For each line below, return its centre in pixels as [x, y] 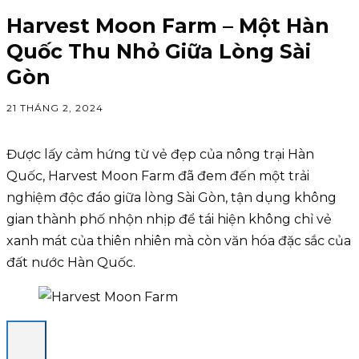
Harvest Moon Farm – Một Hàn [168, 26]
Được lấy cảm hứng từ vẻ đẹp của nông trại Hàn [160, 154]
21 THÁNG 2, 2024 [55, 108]
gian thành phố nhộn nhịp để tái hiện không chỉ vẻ [169, 219]
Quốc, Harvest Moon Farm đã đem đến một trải [158, 176]
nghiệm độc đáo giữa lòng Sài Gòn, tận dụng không [171, 198]
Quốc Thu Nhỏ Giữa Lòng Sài [159, 51]
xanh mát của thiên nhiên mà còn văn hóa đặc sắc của [179, 241]
